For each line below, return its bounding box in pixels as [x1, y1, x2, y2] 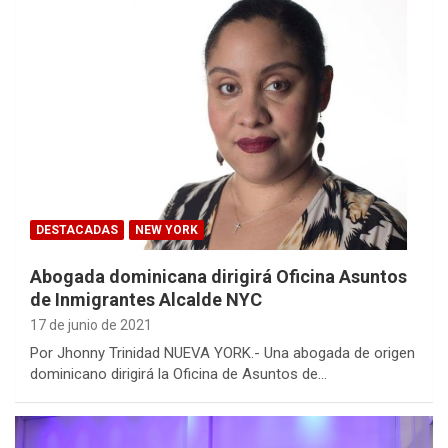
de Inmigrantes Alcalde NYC [30, 289, 262, 311]
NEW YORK [135, 223, 198, 238]
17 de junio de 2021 [30, 317, 152, 334]
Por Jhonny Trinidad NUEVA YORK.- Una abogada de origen [30, 344, 415, 363]
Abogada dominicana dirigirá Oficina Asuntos [30, 266, 407, 288]
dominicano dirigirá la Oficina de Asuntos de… [30, 365, 327, 384]
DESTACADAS [36, 223, 118, 238]
